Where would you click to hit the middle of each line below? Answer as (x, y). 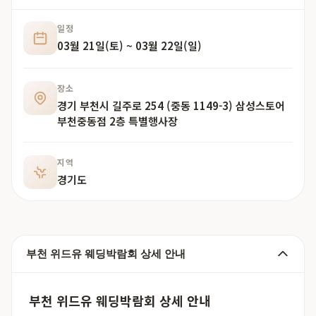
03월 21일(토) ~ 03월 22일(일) (129, 45)
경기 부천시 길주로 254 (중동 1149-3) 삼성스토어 (171, 105)
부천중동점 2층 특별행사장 (117, 121)
